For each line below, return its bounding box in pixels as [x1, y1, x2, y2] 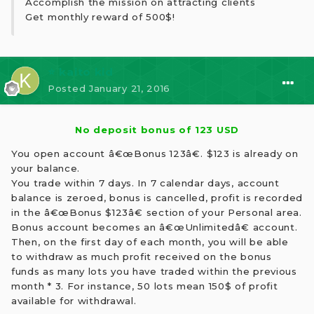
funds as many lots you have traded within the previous [11, 266, 297, 278]
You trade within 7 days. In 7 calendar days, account [11, 177, 280, 189]
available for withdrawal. [11, 295, 137, 307]
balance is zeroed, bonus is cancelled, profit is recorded [11, 192, 303, 204]
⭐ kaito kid [48, 65, 114, 79]
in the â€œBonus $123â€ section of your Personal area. [11, 207, 302, 219]
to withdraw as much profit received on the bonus [11, 251, 272, 263]
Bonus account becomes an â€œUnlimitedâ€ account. [11, 221, 298, 233]
